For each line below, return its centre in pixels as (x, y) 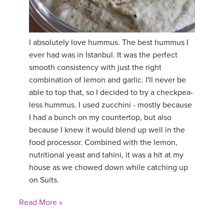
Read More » (41, 203)
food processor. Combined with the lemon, (103, 143)
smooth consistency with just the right (95, 68)
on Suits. (44, 180)
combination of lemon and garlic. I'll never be (107, 80)
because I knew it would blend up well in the (107, 130)
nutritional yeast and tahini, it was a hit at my (106, 155)
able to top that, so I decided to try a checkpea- (111, 93)
